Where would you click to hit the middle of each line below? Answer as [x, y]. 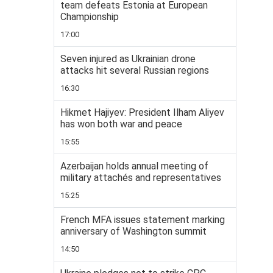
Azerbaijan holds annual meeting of [134, 166]
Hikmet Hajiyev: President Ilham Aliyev [142, 112]
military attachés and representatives [141, 178]
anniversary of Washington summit [133, 231]
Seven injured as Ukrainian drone [128, 59]
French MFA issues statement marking [143, 220]
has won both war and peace [121, 124]
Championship [90, 17]
